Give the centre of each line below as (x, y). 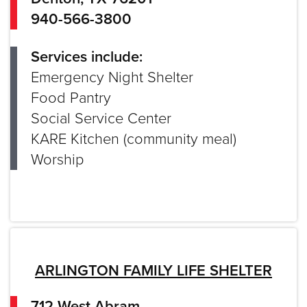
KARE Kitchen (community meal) (134, 139)
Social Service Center (101, 118)
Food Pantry (71, 98)
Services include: (87, 57)
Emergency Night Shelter (112, 77)
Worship (58, 159)
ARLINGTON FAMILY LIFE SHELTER (153, 270)
